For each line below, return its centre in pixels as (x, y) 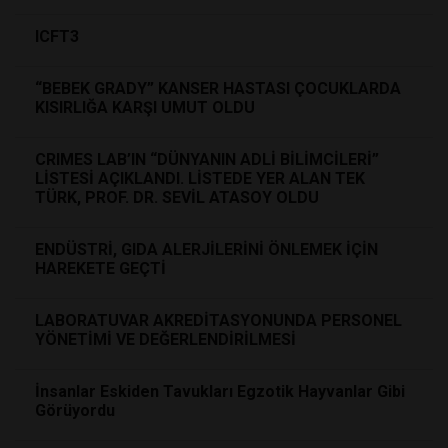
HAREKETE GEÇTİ (100, 268)
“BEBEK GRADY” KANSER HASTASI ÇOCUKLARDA (218, 88)
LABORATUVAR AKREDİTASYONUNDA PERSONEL (218, 320)
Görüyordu (75, 410)
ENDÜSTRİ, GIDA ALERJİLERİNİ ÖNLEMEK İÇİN (206, 249)
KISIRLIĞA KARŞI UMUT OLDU (145, 107)
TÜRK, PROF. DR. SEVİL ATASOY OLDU (177, 197)
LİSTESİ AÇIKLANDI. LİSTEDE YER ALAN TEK (200, 178)
